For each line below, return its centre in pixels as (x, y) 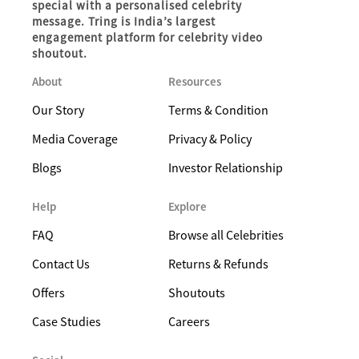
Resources (195, 81)
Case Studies (67, 321)
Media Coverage (75, 139)
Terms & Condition (218, 110)
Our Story (58, 110)
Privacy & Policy (210, 139)
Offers (48, 292)
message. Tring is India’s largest (124, 21)
